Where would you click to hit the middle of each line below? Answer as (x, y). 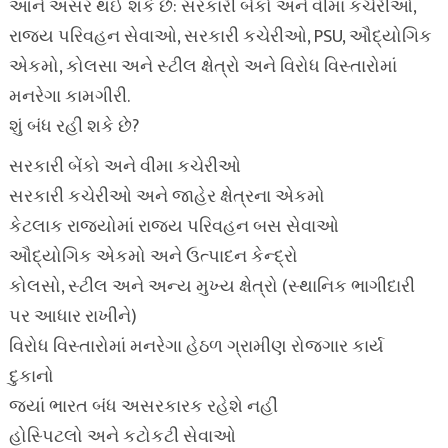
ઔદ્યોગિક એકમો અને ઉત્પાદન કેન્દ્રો (153, 257)
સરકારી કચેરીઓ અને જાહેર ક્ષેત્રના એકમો (166, 197)
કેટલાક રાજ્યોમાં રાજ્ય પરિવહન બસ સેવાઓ (173, 227)
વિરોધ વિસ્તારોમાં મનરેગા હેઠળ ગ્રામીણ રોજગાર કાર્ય (196, 347)
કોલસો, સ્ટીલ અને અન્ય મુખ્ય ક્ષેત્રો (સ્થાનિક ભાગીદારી (211, 287)
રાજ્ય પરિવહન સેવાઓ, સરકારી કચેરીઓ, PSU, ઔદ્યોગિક (220, 37)
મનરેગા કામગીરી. (69, 97)
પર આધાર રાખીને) (72, 317)
